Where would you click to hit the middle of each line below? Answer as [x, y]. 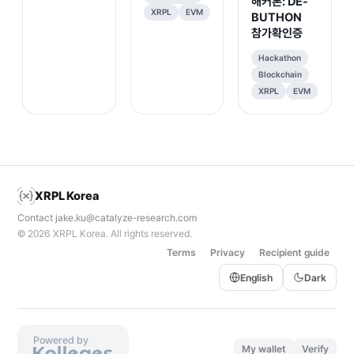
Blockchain [281, 75]
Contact [36, 218]
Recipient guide [294, 252]
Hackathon [280, 58]
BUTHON [277, 17]
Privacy [228, 252]
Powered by [61, 340]
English [256, 277]
